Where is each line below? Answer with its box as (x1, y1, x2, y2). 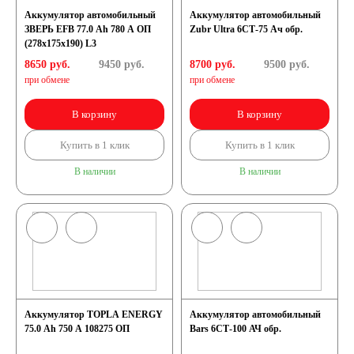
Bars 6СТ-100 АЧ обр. (190, 323, 281, 334)
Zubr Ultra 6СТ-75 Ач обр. (190, 24, 303, 35)
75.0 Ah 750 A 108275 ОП (24, 323, 130, 334)
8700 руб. (190, 58, 235, 70)
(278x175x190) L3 (24, 38, 96, 49)
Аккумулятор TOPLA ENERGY (24, 309, 163, 320)
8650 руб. (24, 58, 70, 70)
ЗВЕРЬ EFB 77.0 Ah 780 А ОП (24, 24, 151, 35)
